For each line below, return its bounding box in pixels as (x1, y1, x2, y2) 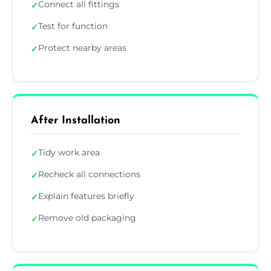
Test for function (38, 20, 108, 31)
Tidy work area (38, 146, 100, 158)
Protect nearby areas (38, 42, 126, 53)
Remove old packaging (38, 212, 136, 223)
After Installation (31, 114, 120, 126)
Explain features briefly (38, 190, 134, 201)
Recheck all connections (38, 168, 140, 180)
